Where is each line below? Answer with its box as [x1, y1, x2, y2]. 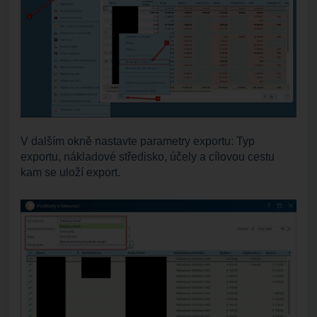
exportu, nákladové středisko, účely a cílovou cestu [21, 150, 275, 163]
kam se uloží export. [21, 166, 120, 178]
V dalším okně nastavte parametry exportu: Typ [21, 134, 255, 147]
